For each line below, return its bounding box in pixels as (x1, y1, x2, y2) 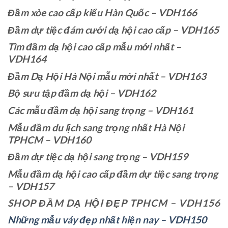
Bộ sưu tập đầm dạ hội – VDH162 (8, 87, 156, 99)
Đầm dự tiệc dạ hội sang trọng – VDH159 (8, 151, 188, 163)
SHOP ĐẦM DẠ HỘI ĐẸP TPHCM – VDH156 (8, 197, 220, 209)
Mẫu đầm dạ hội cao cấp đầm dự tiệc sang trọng (8, 167, 218, 180)
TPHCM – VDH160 (8, 133, 91, 146)
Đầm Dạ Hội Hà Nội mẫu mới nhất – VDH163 (8, 70, 206, 82)
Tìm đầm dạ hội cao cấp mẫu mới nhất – (8, 41, 181, 53)
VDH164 (8, 53, 46, 65)
